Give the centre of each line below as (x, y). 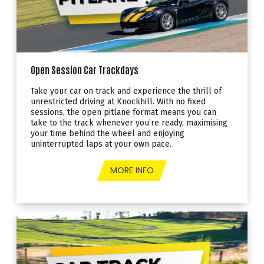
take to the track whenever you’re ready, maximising (129, 123)
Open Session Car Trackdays (85, 70)
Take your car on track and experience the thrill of (126, 91)
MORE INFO (132, 171)
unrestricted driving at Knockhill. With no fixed (118, 102)
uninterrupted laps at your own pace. (101, 144)
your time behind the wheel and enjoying (108, 134)
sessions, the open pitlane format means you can (123, 113)
